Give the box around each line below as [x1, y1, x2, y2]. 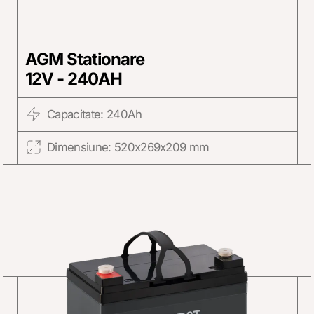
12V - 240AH [25, 68, 123, 89]
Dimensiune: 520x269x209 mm [46, 140, 210, 155]
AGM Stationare [25, 48, 145, 69]
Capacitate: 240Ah [46, 107, 142, 121]
